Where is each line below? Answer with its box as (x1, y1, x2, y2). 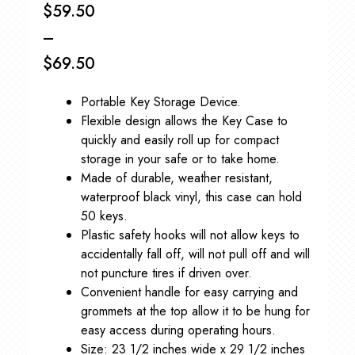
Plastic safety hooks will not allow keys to (80, 226, 300, 245)
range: (41, 104, 87, 128)
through (41, 156, 97, 180)
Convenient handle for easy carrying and (80, 283, 298, 302)
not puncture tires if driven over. (80, 264, 252, 283)
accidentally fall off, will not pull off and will (80, 245, 310, 264)
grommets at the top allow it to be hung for (80, 302, 310, 321)
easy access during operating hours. (80, 321, 276, 340)
